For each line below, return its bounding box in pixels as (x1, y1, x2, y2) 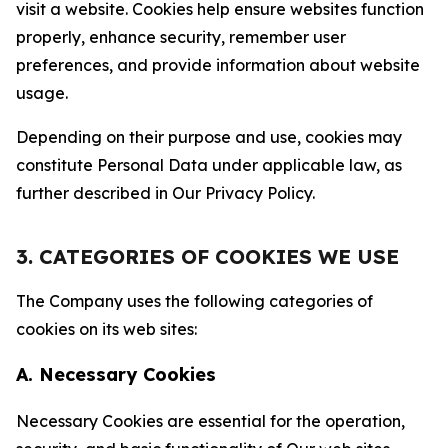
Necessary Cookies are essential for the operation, (16, 411, 405, 431)
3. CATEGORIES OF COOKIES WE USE (16, 244, 399, 269)
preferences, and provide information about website (16, 55, 420, 75)
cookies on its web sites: (16, 319, 197, 339)
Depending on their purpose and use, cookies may (16, 127, 402, 147)
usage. (16, 83, 68, 103)
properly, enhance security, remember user (16, 27, 346, 47)
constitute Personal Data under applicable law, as (16, 155, 402, 175)
